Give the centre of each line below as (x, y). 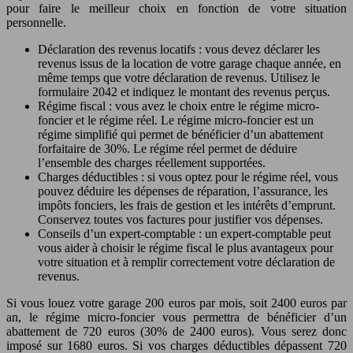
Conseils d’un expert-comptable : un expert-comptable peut (184, 234)
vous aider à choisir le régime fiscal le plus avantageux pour (186, 248)
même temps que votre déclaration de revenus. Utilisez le (179, 78)
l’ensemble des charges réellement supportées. (152, 163)
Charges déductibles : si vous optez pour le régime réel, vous (188, 177)
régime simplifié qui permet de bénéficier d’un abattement (180, 135)
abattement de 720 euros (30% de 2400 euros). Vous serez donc (176, 332)
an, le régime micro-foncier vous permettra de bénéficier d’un (176, 318)
